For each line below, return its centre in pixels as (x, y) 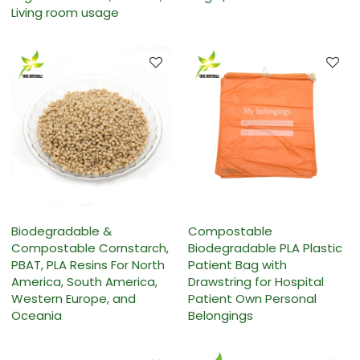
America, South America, (85, 281)
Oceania (37, 315)
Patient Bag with (237, 264)
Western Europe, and (74, 298)
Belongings (221, 315)
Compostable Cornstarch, (90, 247)
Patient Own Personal (252, 298)
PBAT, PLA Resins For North (88, 264)
